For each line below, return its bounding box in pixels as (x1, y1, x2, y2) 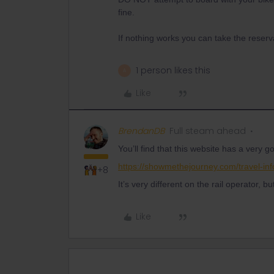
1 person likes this (136, 64, 210, 76)
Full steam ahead (169, 125, 246, 137)
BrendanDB (118, 125, 165, 137)
